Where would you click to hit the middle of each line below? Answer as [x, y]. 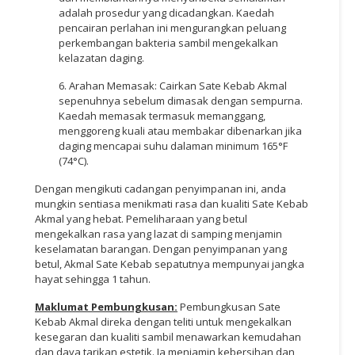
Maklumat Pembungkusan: [106, 306]
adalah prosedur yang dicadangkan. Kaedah [166, 12]
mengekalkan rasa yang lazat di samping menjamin [158, 233]
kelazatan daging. [101, 57]
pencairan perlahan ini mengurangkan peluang [172, 27]
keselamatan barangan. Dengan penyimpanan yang [161, 248]
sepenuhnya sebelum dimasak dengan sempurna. [181, 100]
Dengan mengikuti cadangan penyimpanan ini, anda [160, 188]
